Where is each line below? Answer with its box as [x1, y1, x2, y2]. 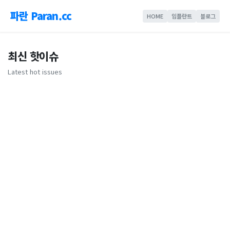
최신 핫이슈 [8, 48, 58, 64]
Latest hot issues [8, 67, 62, 76]
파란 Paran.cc [10, 8, 72, 23]
